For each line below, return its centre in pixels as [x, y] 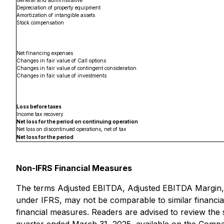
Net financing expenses [45, 53]
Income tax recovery [40, 114]
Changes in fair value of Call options [61, 60]
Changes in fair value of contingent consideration [76, 68]
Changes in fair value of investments [61, 75]
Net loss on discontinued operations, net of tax [71, 129]
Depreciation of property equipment [58, 7]
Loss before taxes [39, 106]
